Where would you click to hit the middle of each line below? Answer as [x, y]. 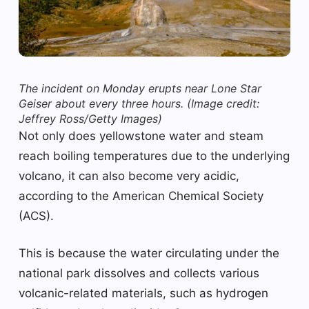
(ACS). [36, 216]
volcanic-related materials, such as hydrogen [143, 293]
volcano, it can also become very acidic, [129, 176]
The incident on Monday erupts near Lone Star [140, 88]
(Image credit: [223, 103]
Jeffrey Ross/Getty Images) [90, 118]
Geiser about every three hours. [103, 103]
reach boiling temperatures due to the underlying [154, 156]
